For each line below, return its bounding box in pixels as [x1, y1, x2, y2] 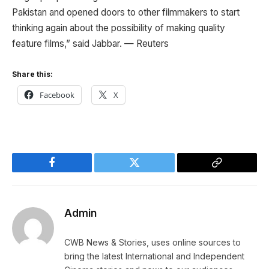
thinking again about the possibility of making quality [12, 22, 225, 34]
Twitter [133, 166, 165, 177]
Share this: [12, 69, 53, 79]
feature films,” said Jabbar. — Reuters [12, 38, 169, 49]
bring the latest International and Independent [64, 251, 244, 261]
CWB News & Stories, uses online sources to [64, 237, 241, 247]
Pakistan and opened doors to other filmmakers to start [12, 7, 240, 18]
